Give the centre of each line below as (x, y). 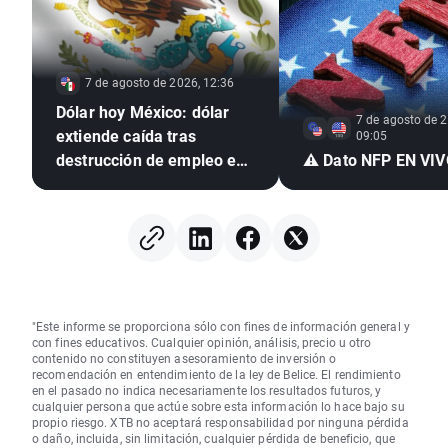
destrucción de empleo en (151, 160)
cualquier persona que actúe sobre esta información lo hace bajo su (218, 406)
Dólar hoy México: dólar (143, 112)
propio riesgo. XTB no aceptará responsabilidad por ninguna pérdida (220, 422)
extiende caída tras (126, 136)
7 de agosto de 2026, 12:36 (160, 82)
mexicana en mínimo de (144, 208)
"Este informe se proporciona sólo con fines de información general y (221, 326)
